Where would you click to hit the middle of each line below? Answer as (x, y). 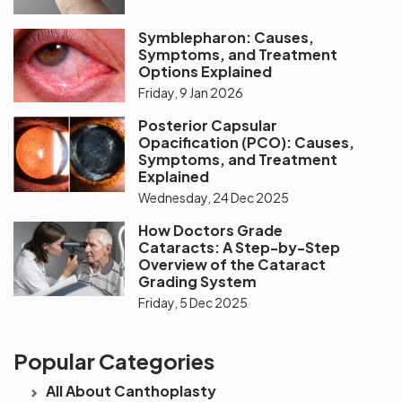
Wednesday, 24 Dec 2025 (214, 198)
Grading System (198, 282)
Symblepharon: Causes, (227, 37)
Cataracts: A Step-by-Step (240, 248)
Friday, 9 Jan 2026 (191, 92)
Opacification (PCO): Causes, (247, 143)
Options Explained (205, 71)
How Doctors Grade (211, 231)
